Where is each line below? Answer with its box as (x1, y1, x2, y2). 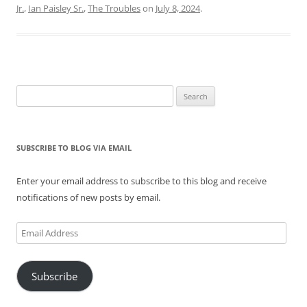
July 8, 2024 (156, 2, 200, 15)
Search (16, 86, 43, 99)
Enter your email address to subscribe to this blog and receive (16, 175, 267, 188)
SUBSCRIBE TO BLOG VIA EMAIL (16, 143, 132, 153)
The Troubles (88, 2, 140, 15)
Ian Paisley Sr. (28, 2, 84, 15)
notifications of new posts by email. (16, 191, 160, 204)
